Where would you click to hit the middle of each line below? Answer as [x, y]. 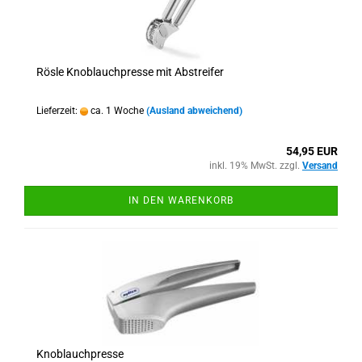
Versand [320, 166]
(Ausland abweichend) [194, 111]
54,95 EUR [312, 151]
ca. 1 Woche [116, 111]
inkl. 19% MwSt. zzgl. [256, 166]
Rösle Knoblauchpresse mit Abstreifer [130, 72]
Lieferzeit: [58, 111]
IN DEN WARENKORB [181, 200]
